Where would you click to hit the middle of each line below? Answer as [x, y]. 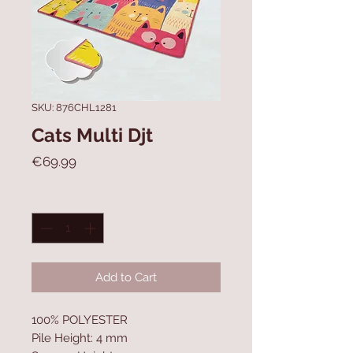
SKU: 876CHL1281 [74, 108]
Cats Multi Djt [92, 135]
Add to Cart [126, 277]
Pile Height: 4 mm [80, 338]
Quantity [54, 198]
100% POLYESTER [80, 320]
